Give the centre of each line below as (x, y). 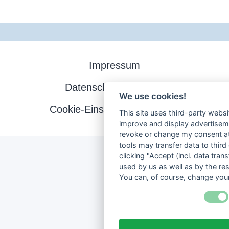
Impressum (114, 65)
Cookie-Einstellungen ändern (114, 109)
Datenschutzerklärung (114, 87)
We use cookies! (152, 96)
